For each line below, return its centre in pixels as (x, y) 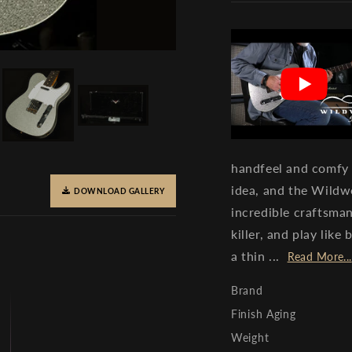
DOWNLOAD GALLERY (119, 191)
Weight (250, 337)
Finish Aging (264, 313)
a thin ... (257, 255)
